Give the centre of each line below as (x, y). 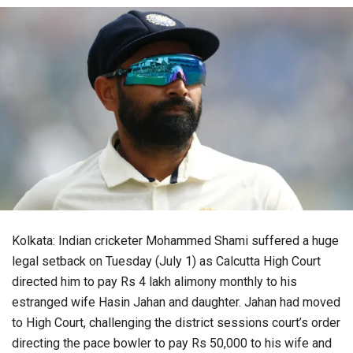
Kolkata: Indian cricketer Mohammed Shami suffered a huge (175, 241)
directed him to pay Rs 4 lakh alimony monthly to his (154, 282)
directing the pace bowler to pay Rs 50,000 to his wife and (172, 344)
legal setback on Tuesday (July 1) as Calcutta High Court (166, 262)
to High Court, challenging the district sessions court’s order (176, 323)
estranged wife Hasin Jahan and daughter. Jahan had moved (176, 303)
